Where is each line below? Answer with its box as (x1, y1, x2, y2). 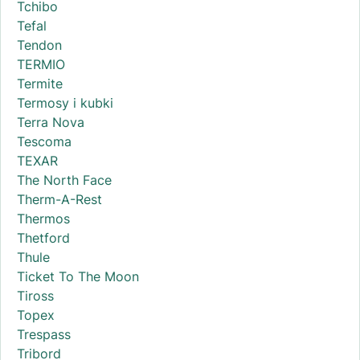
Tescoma (17, 133, 72, 149)
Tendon (17, 36, 62, 53)
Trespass (17, 325, 71, 342)
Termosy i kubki (17, 94, 113, 111)
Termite (17, 75, 63, 92)
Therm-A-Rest (17, 190, 102, 207)
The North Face (17, 171, 112, 188)
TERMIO (17, 55, 65, 72)
